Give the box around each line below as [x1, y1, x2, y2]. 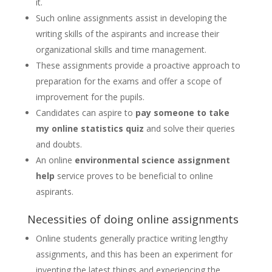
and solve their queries [146, 123, 235, 135]
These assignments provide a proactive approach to [35, 59, 240, 72]
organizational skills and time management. [35, 44, 206, 56]
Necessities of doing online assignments [27, 212, 239, 227]
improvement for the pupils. [35, 91, 144, 103]
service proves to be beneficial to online [54, 170, 213, 182]
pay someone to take [135, 107, 229, 119]
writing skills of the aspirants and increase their [35, 28, 219, 40]
